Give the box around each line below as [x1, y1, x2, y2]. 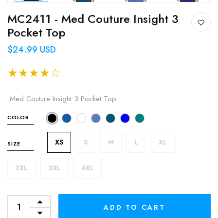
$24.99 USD [7, 43, 56, 56]
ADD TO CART [104, 202, 165, 212]
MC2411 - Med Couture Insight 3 [7, 10, 179, 27]
